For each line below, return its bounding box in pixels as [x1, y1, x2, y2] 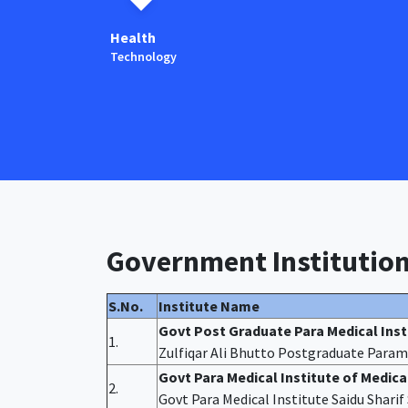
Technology [110, 48, 178, 65]
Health [110, 28, 157, 46]
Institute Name [158, 297, 260, 315]
